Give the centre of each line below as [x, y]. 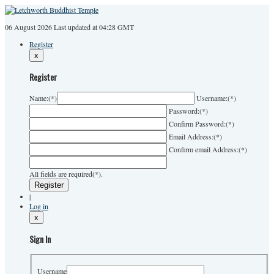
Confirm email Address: [204, 150]
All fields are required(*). [66, 174]
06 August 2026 [28, 27]
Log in [39, 206]
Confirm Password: [197, 124]
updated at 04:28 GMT [101, 27]
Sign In [40, 239]
